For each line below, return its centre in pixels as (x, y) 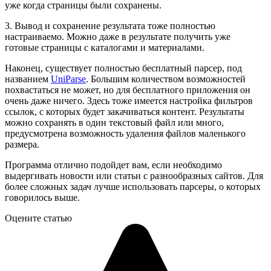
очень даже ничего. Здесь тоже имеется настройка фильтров (129, 100)
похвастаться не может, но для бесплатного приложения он (128, 90)
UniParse (68, 79)
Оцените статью (38, 218)
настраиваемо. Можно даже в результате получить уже (118, 36)
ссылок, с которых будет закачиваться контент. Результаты (125, 111)
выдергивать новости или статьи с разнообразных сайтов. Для (134, 175)
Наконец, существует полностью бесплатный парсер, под (123, 68)
